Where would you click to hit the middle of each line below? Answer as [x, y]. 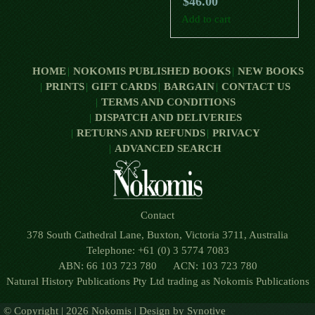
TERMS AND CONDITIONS [168, 102]
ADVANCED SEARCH [168, 148]
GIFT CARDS [124, 86]
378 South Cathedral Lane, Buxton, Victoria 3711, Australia [157, 235]
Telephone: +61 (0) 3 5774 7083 [157, 250]
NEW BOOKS [271, 71]
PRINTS [65, 86]
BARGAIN [189, 86]
